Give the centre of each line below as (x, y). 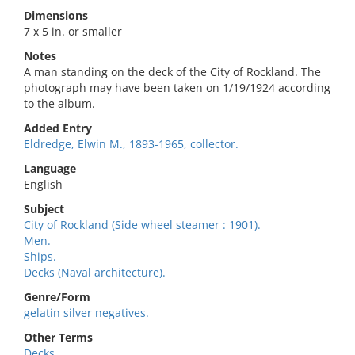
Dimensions (56, 15)
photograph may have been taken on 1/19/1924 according (177, 88)
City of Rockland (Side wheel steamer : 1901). (142, 225)
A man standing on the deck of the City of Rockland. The (172, 72)
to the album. (59, 103)
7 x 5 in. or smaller (73, 31)
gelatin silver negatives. (86, 313)
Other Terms (58, 337)
